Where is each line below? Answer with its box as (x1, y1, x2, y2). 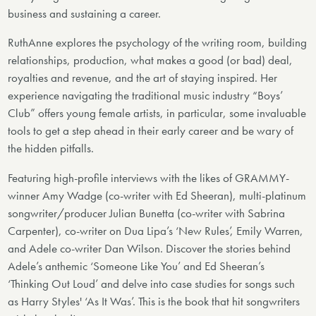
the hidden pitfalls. (8, 141, 95, 157)
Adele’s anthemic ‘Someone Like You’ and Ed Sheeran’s (8, 259, 265, 274)
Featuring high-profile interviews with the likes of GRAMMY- (8, 171, 290, 186)
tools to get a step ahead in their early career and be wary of (8, 123, 294, 139)
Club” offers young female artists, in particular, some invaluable (8, 106, 307, 121)
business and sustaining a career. (8, 6, 162, 21)
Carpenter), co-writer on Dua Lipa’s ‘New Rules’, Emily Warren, (8, 224, 304, 239)
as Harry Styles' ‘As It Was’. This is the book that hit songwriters (8, 294, 300, 310)
